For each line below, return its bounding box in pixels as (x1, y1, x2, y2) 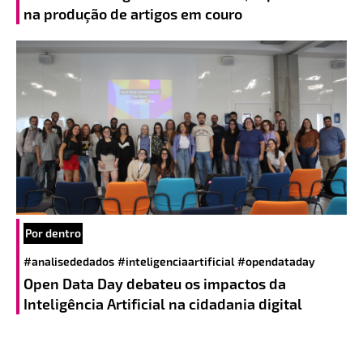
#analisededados (23, 254, 114, 269)
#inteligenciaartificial (117, 254, 234, 269)
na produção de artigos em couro (23, 5, 246, 23)
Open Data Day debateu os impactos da (23, 275, 286, 293)
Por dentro (25, 226, 81, 241)
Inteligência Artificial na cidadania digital (23, 295, 305, 314)
